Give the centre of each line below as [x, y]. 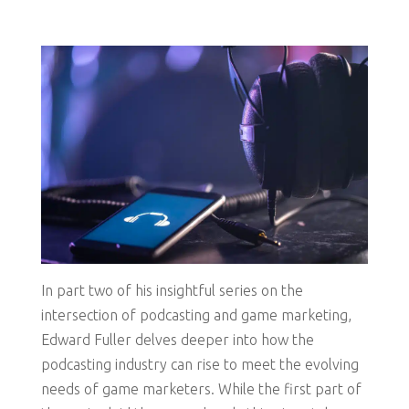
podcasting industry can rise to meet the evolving [199, 365]
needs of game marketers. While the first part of [201, 389]
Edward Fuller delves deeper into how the [177, 340]
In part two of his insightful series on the [172, 291]
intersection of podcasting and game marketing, [196, 315]
